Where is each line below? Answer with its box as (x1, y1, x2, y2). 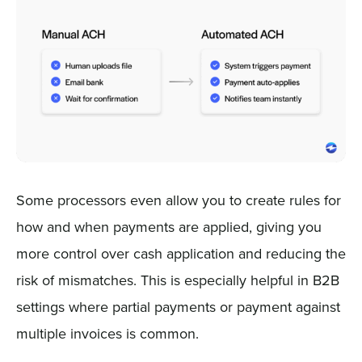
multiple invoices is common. (15, 322, 199, 343)
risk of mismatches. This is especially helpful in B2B (15, 269, 339, 290)
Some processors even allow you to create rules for (15, 189, 341, 210)
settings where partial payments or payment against (15, 296, 340, 317)
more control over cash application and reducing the (15, 242, 346, 263)
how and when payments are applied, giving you (15, 216, 322, 237)
